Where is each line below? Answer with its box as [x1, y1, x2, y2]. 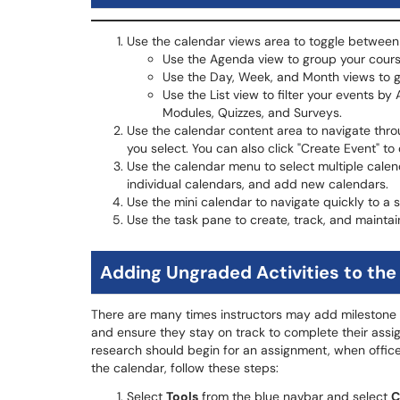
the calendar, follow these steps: [91, 360, 279, 376]
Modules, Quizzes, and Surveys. [162, 104, 342, 121]
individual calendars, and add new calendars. [127, 176, 388, 192]
